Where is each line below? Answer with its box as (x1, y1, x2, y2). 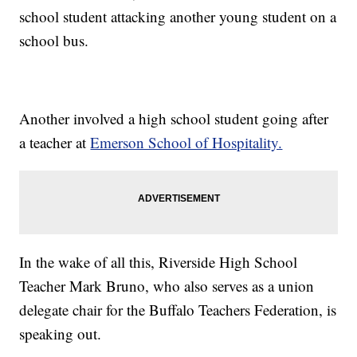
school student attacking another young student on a (19, 6, 337, 26)
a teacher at (19, 132, 91, 152)
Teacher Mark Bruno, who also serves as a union (19, 276, 315, 296)
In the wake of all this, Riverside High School (19, 252, 298, 272)
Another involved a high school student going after (19, 108, 329, 128)
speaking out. (19, 324, 102, 343)
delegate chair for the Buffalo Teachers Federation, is (19, 300, 337, 320)
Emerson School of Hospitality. (90, 132, 283, 152)
